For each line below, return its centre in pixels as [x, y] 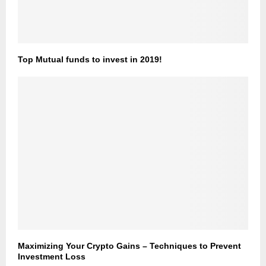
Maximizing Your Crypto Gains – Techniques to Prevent [129, 246]
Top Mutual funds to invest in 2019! [90, 59]
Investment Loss [52, 257]
